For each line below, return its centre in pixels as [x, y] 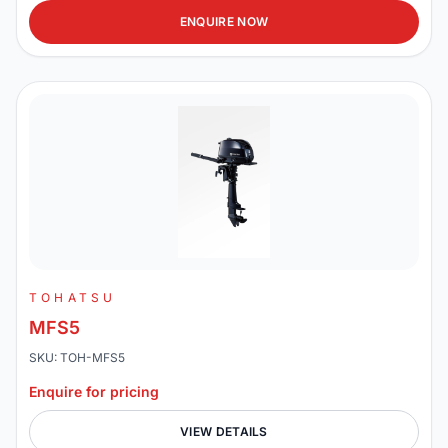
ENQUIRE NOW [224, 21]
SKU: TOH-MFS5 [77, 357]
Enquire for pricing [94, 391]
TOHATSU [73, 297]
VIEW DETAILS [224, 431]
